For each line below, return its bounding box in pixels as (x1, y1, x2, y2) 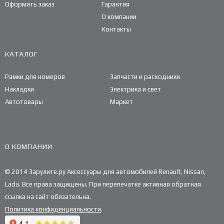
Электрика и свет (109, 85, 161, 93)
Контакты (101, 25, 131, 33)
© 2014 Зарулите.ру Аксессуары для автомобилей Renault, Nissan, (5, 168, 205, 176)
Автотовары (5, 98, 43, 106)
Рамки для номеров (5, 73, 65, 81)
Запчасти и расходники (109, 73, 180, 81)
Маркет (109, 98, 133, 106)
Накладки (5, 85, 34, 93)
